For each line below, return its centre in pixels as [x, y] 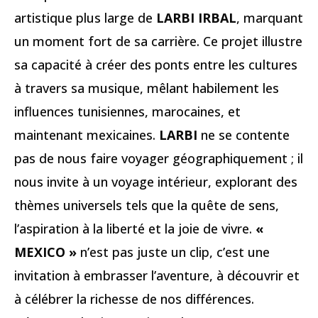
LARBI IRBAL [196, 17]
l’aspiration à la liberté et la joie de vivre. [135, 228]
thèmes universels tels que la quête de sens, [147, 205]
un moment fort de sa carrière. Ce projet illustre [158, 41]
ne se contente [243, 135]
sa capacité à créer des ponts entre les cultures [156, 64]
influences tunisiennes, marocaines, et [127, 111]
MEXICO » [45, 252]
